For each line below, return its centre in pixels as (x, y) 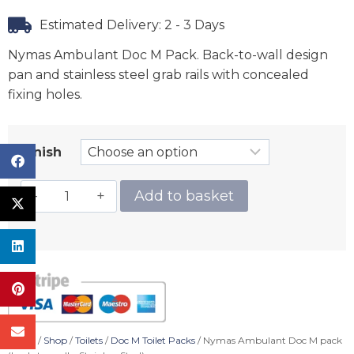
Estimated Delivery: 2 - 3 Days (132, 25)
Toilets (89, 340)
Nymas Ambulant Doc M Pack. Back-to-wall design (168, 55)
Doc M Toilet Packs (153, 340)
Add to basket (185, 196)
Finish (41, 153)
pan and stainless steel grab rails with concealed (158, 75)
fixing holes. (45, 95)
